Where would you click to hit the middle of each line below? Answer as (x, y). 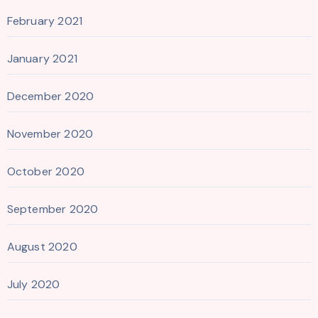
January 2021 (42, 59)
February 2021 (45, 21)
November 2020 (50, 134)
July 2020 (33, 285)
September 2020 (53, 209)
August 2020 (42, 247)
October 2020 (45, 172)
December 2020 (50, 97)
